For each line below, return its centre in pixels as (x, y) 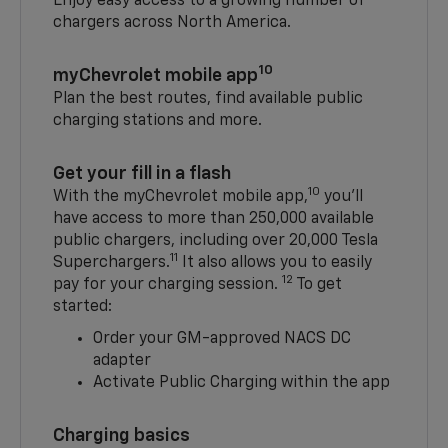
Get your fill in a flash (142, 174)
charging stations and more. (160, 121)
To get (318, 285)
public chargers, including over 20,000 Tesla (216, 241)
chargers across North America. (172, 23)
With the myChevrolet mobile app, (181, 197)
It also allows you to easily (275, 263)
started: (83, 307)
